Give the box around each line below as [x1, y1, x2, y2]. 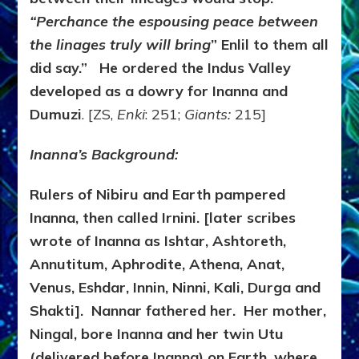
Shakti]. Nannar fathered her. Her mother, [30, 301, 327, 321]
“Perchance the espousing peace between [30, 12, 319, 31]
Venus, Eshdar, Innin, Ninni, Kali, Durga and [30, 278, 321, 297]
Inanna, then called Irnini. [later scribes [30, 208, 296, 228]
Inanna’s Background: [30, 145, 179, 164]
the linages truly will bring [30, 35, 212, 54]
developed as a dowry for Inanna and [30, 82, 288, 101]
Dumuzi [30, 105, 83, 124]
